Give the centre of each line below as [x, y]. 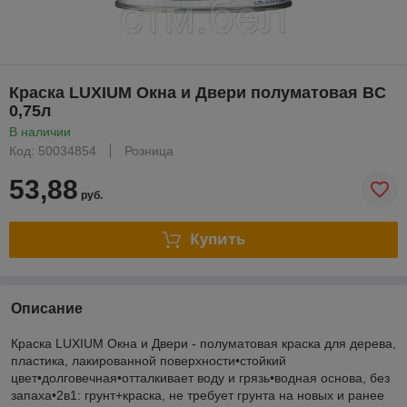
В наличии [40, 131]
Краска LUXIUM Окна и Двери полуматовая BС [198, 92]
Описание [47, 308]
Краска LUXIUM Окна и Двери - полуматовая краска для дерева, [203, 343]
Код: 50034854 [53, 150]
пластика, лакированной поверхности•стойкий [149, 360]
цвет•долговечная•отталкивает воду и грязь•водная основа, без [200, 377]
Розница [149, 150]
